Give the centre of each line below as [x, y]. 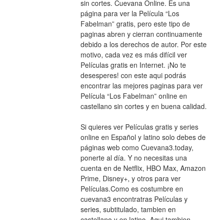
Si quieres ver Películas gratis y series [139, 126]
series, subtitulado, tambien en [128, 209]
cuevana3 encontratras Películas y [134, 199]
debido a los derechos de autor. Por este [143, 44]
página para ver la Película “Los [130, 13]
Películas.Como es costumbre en [132, 188]
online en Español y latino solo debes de [143, 137]
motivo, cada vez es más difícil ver [134, 54]
